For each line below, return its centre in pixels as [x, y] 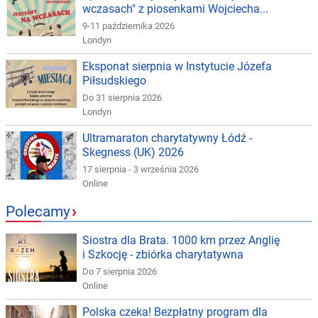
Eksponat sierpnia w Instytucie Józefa [177, 67]
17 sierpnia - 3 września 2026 [141, 170]
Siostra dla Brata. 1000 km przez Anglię [181, 241]
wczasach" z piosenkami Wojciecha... [175, 9]
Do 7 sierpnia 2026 [120, 272]
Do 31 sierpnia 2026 [122, 98]
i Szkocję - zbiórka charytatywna [163, 255]
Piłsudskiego [114, 81]
